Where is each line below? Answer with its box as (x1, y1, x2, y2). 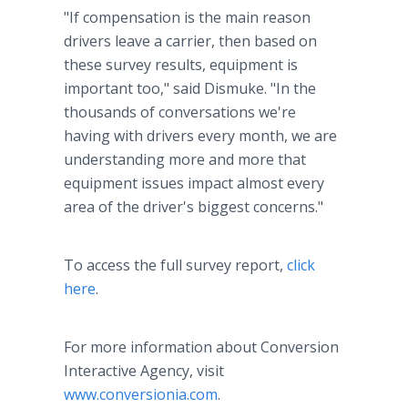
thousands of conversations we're (64, 102, 296, 122)
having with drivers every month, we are (64, 126, 337, 146)
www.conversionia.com (64, 384, 218, 404)
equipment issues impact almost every (64, 173, 324, 193)
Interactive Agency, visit (64, 361, 224, 381)
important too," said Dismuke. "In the (64, 78, 316, 98)
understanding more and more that (64, 149, 306, 169)
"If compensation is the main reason (64, 7, 311, 27)
